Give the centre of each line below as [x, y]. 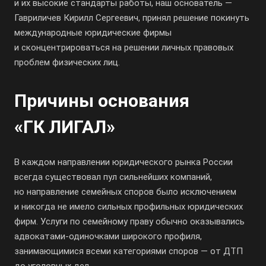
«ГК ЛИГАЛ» [65, 127]
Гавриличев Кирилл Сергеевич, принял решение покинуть [132, 18]
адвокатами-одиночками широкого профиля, [108, 236]
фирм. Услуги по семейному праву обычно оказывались [129, 221]
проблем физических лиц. [67, 62]
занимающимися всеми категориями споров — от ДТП [129, 251]
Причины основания [102, 101]
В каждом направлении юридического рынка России [123, 162]
